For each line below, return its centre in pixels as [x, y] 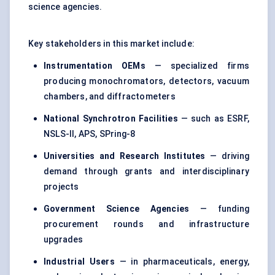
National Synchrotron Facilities [111, 119]
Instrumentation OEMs [95, 66]
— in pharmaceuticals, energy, [182, 262]
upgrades [64, 240]
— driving [227, 156]
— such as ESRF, [213, 119]
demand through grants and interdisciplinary [146, 172]
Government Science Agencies [117, 209]
